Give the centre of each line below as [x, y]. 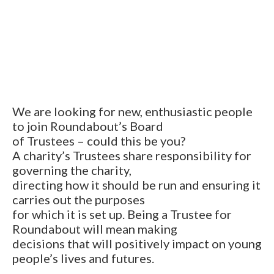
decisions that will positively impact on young [137, 243]
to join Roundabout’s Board [88, 126]
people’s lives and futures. [83, 258]
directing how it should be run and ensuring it [136, 184]
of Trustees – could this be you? [99, 140]
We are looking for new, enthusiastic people [132, 111]
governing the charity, [72, 170]
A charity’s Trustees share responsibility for [132, 155]
